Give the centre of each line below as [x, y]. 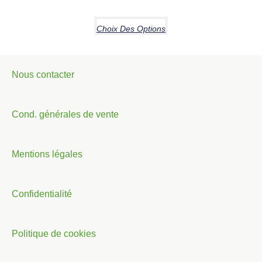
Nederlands [196, 229]
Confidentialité [42, 194]
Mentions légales [47, 154]
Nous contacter [43, 75]
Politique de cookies [54, 234]
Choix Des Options [131, 29]
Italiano [188, 210]
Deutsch [190, 249]
